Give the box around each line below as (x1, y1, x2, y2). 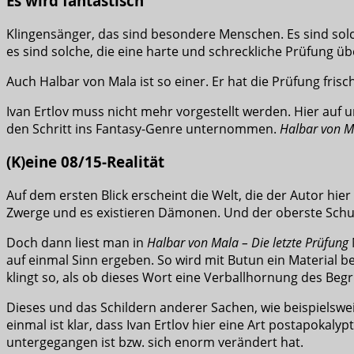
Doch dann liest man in (6, 234, 147, 252)
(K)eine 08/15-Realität (6, 152, 164, 172)
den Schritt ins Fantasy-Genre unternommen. (6, 119, 280, 137)
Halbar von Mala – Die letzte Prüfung (147, 234, 348, 252)
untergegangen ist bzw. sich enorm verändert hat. (6, 333, 303, 352)
